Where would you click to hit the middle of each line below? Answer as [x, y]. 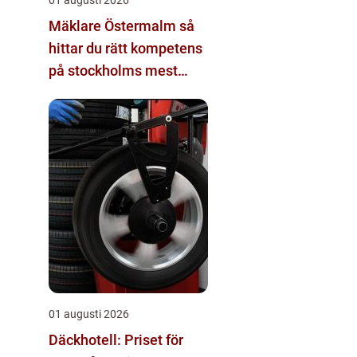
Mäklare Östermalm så [114, 25]
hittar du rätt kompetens [126, 48]
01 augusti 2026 [89, 314]
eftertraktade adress [114, 92]
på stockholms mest [113, 70]
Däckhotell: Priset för [116, 339]
